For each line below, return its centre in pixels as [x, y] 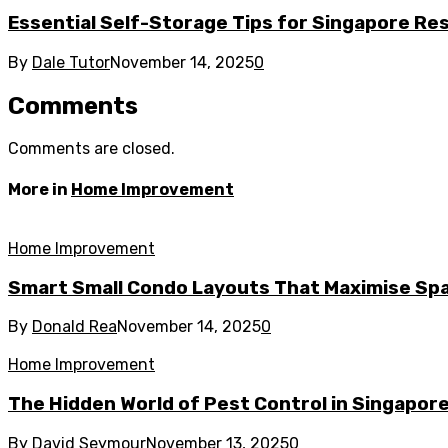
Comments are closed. [91, 149]
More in [39, 189]
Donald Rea [74, 327]
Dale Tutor [71, 62]
